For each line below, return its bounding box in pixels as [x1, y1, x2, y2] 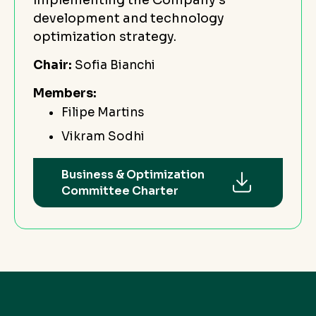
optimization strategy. [33, 28, 176, 44]
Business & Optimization [61, 166, 205, 182]
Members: [33, 85, 97, 101]
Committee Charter [61, 183, 178, 198]
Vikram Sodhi [61, 128, 145, 144]
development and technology [33, 10, 224, 26]
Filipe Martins [61, 104, 144, 120]
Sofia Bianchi [75, 57, 155, 73]
